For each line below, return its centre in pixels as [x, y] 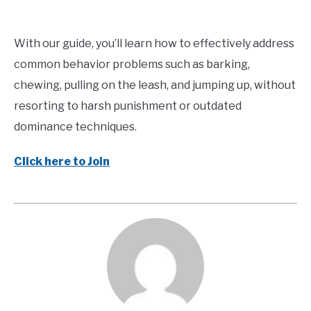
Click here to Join [62, 161]
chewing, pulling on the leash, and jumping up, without [155, 85]
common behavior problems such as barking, [132, 64]
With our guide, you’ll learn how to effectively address [154, 43]
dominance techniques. [75, 126]
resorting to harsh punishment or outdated [128, 106]
